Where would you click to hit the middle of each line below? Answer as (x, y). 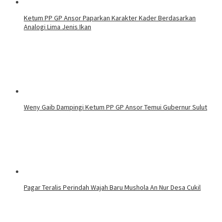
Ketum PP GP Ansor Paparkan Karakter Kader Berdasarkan (110, 18)
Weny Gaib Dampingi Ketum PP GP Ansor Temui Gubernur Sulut (115, 107)
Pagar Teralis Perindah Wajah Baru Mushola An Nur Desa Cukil (112, 188)
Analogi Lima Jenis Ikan (57, 27)
